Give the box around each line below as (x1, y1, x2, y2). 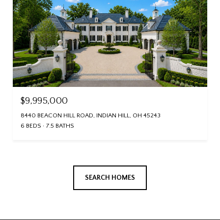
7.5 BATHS (46, 122, 74, 129)
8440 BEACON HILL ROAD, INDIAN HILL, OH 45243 (21, 111, 161, 119)
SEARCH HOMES (85, 173, 135, 182)
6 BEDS (21, 122, 41, 129)
